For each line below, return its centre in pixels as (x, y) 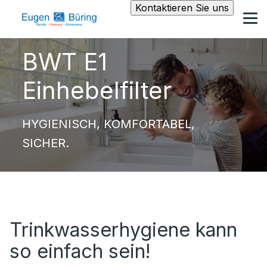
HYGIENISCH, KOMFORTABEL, (108, 124)
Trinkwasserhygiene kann (123, 230)
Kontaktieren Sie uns (182, 8)
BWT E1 (64, 62)
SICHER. (45, 143)
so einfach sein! (80, 251)
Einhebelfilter (97, 90)
